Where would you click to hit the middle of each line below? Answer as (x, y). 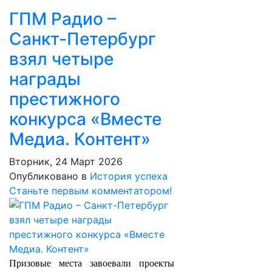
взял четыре (61, 59)
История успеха (129, 176)
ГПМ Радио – (63, 19)
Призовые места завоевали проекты (92, 263)
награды (45, 79)
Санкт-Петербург (83, 39)
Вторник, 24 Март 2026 (66, 161)
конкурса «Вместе (85, 119)
